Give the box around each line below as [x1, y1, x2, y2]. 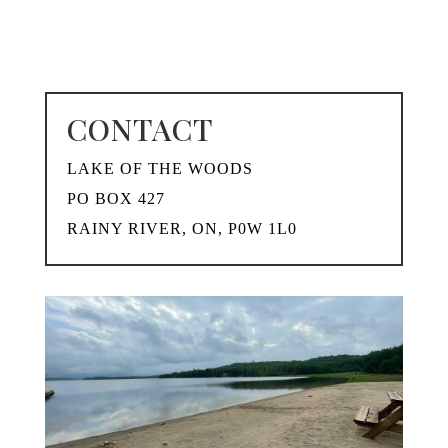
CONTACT [66, 109, 214, 150]
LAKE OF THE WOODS [66, 160, 253, 178]
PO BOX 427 [66, 190, 165, 208]
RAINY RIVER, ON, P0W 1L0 [66, 220, 297, 238]
